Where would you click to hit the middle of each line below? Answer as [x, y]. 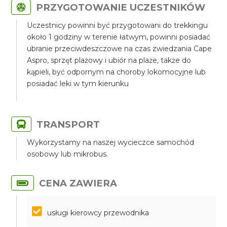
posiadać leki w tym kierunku [78, 84]
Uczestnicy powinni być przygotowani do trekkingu [118, 25]
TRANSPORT [68, 124]
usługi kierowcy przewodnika [98, 213]
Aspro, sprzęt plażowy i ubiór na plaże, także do [109, 60]
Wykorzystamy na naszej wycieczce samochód [111, 142]
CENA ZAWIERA [78, 183]
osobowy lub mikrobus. [68, 154]
